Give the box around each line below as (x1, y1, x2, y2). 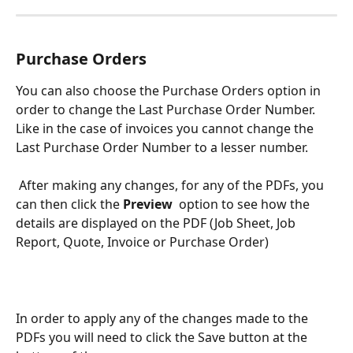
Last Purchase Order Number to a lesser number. (16, 138, 308, 156)
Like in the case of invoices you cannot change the (16, 119, 317, 137)
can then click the (16, 195, 123, 213)
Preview (123, 195, 179, 213)
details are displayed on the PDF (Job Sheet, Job (16, 214, 299, 232)
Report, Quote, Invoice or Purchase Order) (16, 232, 269, 251)
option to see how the (179, 195, 313, 213)
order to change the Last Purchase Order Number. (16, 100, 318, 118)
